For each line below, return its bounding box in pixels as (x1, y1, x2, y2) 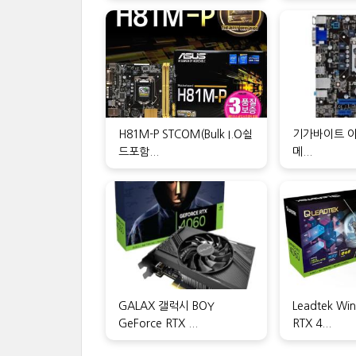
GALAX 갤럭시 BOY (118, 300, 215, 311)
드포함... (118, 146, 159, 158)
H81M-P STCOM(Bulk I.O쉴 (118, 129, 253, 141)
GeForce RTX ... (118, 317, 198, 329)
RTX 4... (292, 317, 331, 329)
